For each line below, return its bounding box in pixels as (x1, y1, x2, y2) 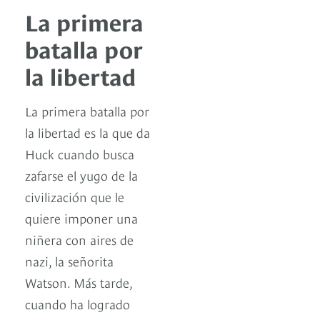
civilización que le (25, 187, 124, 206)
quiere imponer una (25, 209, 138, 227)
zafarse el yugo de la (25, 166, 138, 184)
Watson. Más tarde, (25, 273, 132, 291)
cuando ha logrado (25, 294, 130, 313)
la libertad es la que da (25, 123, 150, 141)
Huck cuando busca (25, 144, 134, 163)
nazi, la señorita (25, 251, 114, 270)
